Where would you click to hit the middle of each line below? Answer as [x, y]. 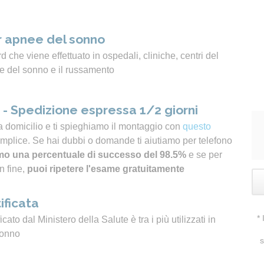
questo [197, 126]
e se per [204, 155]
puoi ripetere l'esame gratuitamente [106, 169]
